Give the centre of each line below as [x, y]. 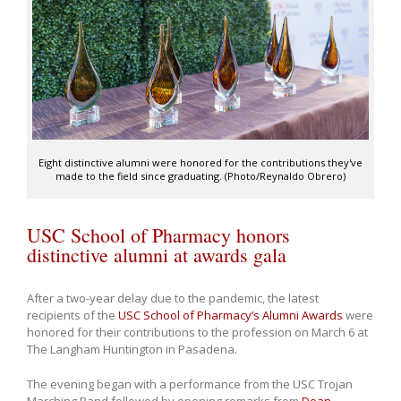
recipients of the [73, 316]
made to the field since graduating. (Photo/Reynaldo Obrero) [200, 176]
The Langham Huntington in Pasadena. [132, 350]
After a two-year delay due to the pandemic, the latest [173, 299]
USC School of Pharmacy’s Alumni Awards [230, 316]
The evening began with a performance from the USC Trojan [190, 384]
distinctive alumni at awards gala [157, 255]
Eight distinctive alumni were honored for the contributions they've [200, 163]
